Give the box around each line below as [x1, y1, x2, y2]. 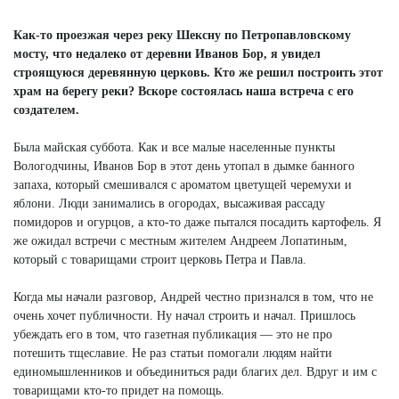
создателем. [13, 102, 79, 117]
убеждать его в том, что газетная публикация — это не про [13, 327, 332, 341]
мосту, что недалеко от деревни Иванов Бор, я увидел [13, 46, 321, 61]
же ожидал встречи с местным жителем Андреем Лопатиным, [13, 233, 347, 248]
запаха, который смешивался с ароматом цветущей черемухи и [13, 177, 352, 191]
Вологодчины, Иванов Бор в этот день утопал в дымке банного [13, 159, 354, 173]
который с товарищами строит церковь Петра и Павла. [13, 252, 306, 266]
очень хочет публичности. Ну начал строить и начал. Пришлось [13, 308, 355, 322]
